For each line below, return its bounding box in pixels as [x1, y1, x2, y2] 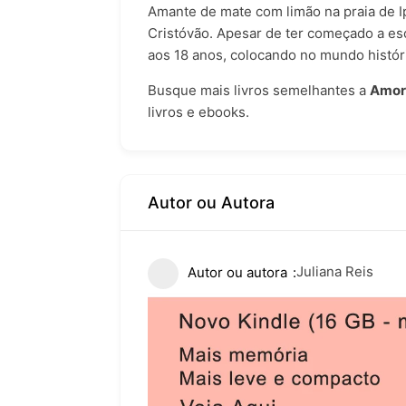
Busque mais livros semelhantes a [148, 82, 370, 100]
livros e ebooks [148, 103, 246, 121]
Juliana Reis [296, 263, 373, 281]
